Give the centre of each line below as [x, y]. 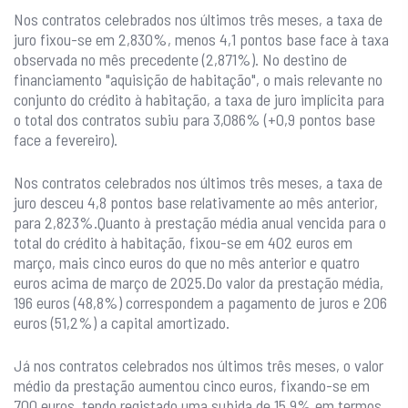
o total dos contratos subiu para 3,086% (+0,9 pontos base [194, 120]
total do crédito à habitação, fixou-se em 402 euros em [183, 243]
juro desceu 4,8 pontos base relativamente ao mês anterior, [196, 203]
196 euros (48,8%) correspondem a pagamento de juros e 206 [200, 303]
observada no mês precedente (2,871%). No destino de [180, 60]
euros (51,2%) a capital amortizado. [122, 323]
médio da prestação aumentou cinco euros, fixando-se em [192, 386]
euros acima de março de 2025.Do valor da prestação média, [199, 283]
